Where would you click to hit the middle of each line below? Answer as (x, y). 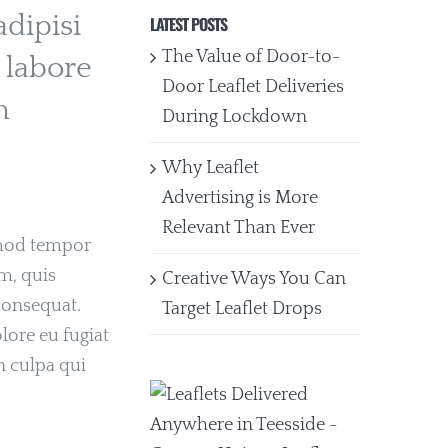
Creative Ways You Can (254, 278)
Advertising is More (240, 197)
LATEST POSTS (189, 23)
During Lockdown (235, 116)
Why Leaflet (211, 167)
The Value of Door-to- (251, 56)
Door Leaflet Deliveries (253, 86)
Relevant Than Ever (239, 227)
